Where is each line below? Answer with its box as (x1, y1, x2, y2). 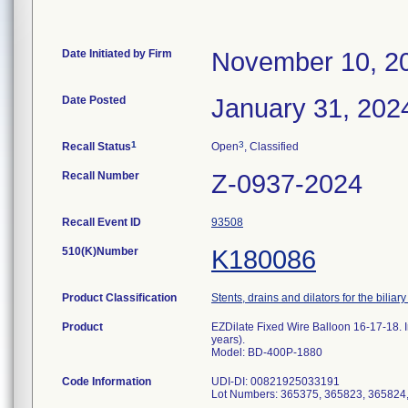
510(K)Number (62, 245, 138, 258)
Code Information (62, 375, 151, 388)
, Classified (244, 140, 299, 153)
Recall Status (62, 140, 131, 153)
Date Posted (62, 94, 126, 107)
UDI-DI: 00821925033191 (211, 375, 340, 388)
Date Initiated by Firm (62, 47, 172, 60)
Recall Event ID (62, 216, 141, 229)
